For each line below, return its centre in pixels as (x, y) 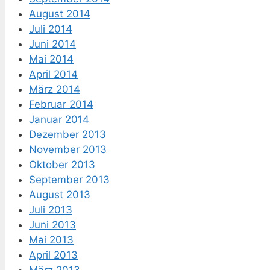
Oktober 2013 (62, 165)
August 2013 (60, 195)
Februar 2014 (61, 105)
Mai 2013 (51, 240)
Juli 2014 (51, 29)
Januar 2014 (59, 120)
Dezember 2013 (67, 135)
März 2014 (55, 89)
